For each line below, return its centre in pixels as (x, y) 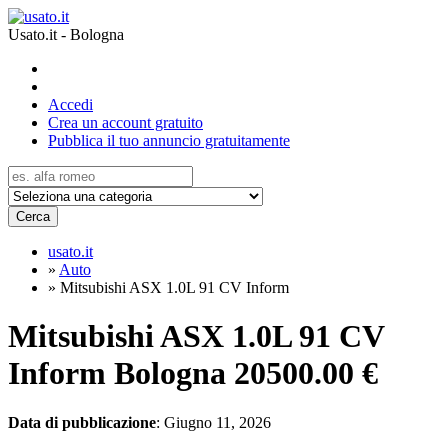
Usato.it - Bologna (66, 34)
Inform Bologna (117, 373)
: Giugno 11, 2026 (213, 422)
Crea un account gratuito (125, 122)
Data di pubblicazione (82, 422)
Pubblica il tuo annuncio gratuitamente (169, 140)
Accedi (70, 104)
